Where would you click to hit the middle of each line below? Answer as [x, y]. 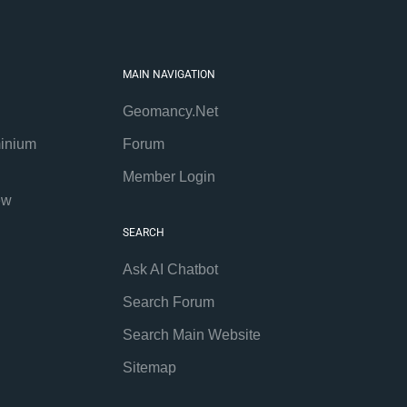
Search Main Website [192, 335]
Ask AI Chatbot [171, 270]
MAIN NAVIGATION [169, 75]
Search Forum [169, 303]
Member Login [169, 177]
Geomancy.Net [171, 112]
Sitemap [150, 368]
